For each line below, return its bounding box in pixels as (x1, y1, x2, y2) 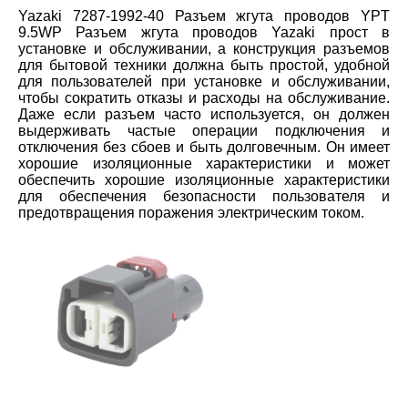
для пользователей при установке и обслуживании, (18, 73, 390, 89)
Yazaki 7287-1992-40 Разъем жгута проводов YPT (18, 7, 390, 24)
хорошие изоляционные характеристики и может (18, 155, 390, 171)
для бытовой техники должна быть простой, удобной (18, 56, 390, 73)
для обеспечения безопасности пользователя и (18, 188, 390, 204)
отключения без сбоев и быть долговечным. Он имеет (18, 138, 390, 155)
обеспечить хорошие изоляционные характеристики (18, 171, 390, 188)
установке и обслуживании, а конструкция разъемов (18, 40, 390, 56)
